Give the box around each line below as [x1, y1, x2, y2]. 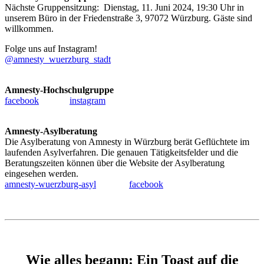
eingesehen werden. [5, 169, 78, 179]
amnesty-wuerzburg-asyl [5, 179, 96, 190]
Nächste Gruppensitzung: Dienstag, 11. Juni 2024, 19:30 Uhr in [5, 2, 244, 13]
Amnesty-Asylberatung [5, 126, 97, 137]
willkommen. [5, 24, 54, 34]
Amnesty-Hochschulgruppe [5, 85, 114, 95]
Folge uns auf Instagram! [5, 44, 97, 54]
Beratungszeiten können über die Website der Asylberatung [5, 158, 225, 169]
